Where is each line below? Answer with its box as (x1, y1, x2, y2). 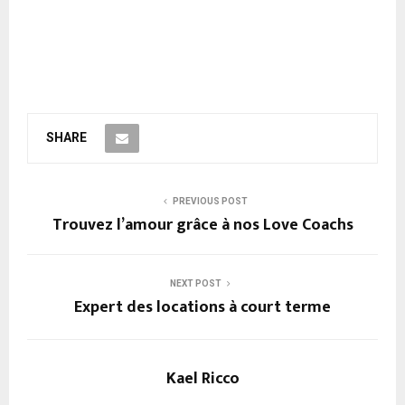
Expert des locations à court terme (74, 294, 331, 322)
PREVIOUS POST (172, 196, 248, 207)
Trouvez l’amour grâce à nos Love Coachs (52, 212, 353, 240)
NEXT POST (169, 278, 221, 289)
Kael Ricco (165, 365, 240, 393)
